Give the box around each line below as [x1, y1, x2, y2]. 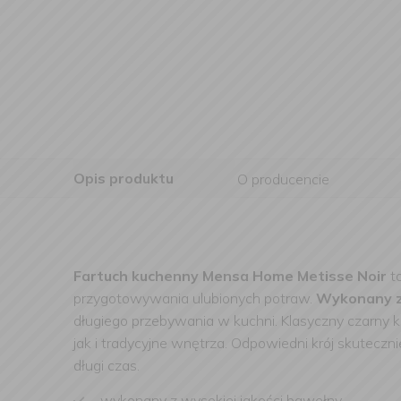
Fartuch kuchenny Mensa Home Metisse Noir [73, 267, 387, 285]
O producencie [237, 170, 329, 188]
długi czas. [73, 356, 140, 374]
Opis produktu [73, 169, 174, 187]
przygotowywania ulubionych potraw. [73, 289, 316, 307]
